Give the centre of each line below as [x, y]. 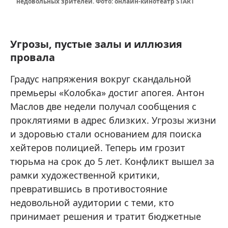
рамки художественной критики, [85, 175]
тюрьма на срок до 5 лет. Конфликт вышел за [112, 161]
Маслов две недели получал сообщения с [103, 106]
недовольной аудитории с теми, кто [92, 202]
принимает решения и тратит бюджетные [106, 216]
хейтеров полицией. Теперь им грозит [98, 147]
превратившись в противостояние [89, 189]
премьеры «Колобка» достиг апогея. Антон [107, 92]
